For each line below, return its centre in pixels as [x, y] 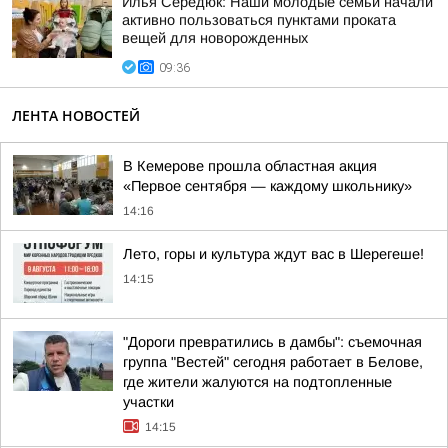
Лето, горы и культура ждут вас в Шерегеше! [273, 254]
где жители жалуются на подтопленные [257, 382]
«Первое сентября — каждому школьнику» [267, 186]
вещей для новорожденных [215, 38]
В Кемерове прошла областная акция [250, 166]
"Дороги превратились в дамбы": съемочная [272, 342]
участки [148, 402]
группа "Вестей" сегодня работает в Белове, [273, 362]
